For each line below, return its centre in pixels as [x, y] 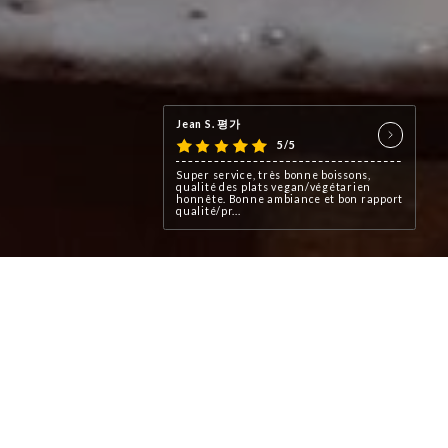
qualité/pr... [208, 210]
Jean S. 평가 [208, 124]
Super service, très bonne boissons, [273, 174]
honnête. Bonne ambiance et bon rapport [289, 198]
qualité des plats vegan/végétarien [274, 186]
